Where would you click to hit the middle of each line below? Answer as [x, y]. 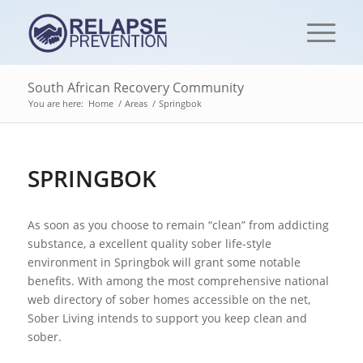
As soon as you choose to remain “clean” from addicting [178, 224]
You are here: [56, 103]
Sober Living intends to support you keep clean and [167, 318]
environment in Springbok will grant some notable [164, 262]
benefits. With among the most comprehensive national [178, 280]
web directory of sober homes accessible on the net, [169, 299]
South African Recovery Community [135, 88]
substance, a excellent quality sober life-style [149, 243]
